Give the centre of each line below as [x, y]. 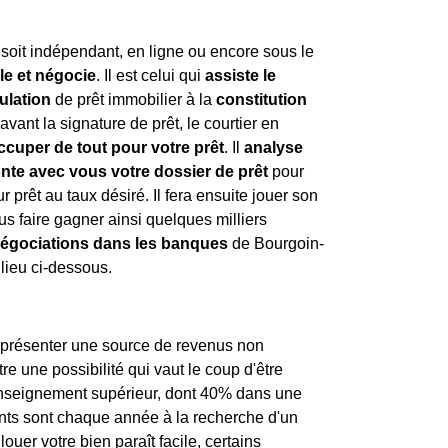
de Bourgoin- [276, 243]
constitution [261, 99]
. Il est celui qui [150, 75]
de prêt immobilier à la [133, 99]
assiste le [240, 75]
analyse [271, 147]
